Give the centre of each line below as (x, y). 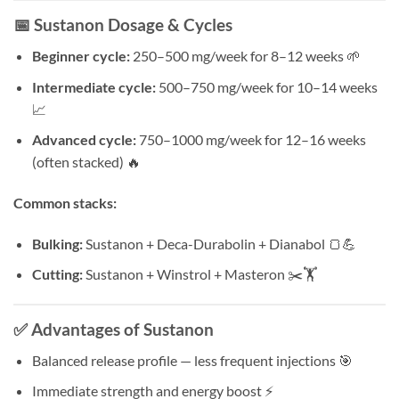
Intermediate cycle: (94, 86)
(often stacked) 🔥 (86, 162)
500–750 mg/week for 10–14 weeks (266, 86)
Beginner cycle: (81, 55)
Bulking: (57, 243)
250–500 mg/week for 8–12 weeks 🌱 (245, 55)
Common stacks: (65, 202)
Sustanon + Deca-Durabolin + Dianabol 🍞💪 (219, 243)
